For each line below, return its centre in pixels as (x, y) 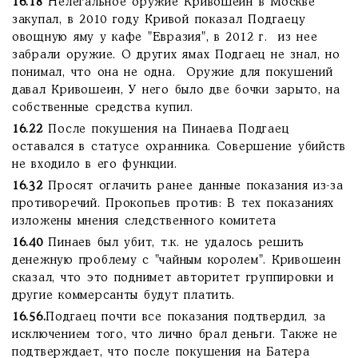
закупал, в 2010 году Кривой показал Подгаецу (159, 20)
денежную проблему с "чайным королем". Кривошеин (177, 261)
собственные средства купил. (103, 108)
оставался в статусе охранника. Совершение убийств (179, 147)
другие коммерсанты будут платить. (124, 296)
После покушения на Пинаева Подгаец (166, 129)
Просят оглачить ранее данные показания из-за (193, 186)
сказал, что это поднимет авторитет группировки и (173, 278)
